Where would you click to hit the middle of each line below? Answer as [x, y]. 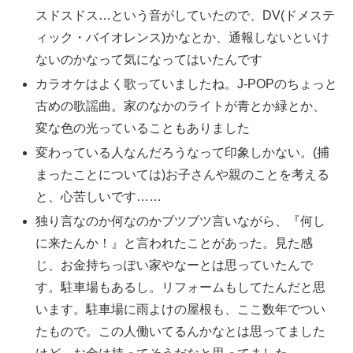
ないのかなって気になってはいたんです [149, 59]
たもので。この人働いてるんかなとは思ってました [181, 332]
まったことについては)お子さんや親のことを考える [183, 175]
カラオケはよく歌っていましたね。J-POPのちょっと [187, 84]
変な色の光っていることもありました [143, 128]
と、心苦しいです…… [99, 197]
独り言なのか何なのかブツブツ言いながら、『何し [181, 221]
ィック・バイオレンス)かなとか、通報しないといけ [183, 37]
